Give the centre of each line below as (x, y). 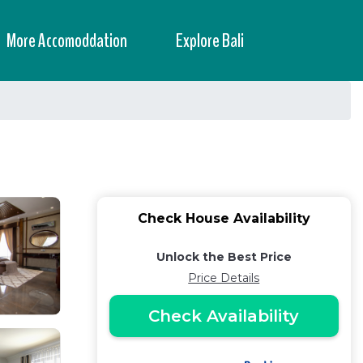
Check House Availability (224, 218)
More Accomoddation (67, 41)
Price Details (224, 278)
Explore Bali (210, 41)
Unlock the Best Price (224, 257)
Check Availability (224, 316)
